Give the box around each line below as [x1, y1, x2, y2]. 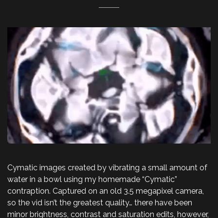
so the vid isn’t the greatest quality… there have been [7, 198, 192, 207]
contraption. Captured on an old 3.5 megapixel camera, [7, 186, 204, 196]
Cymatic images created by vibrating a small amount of [7, 163, 207, 172]
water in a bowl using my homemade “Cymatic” [7, 174, 177, 184]
